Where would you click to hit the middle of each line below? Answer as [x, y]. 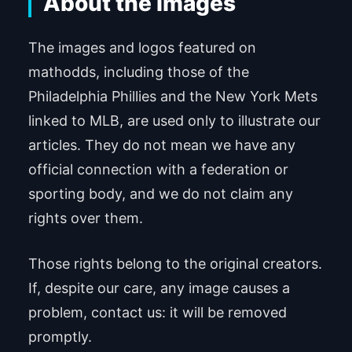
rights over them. [85, 218]
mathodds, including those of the [138, 71]
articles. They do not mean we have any [161, 145]
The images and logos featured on [142, 47]
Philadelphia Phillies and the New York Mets [172, 96]
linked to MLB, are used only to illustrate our [174, 120]
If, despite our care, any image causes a [159, 288]
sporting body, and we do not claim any [160, 193]
